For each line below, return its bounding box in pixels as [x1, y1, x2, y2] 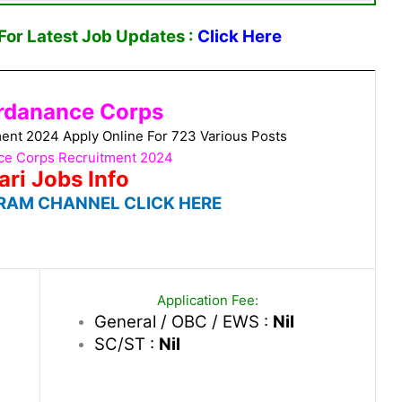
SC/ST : [94, 333, 159, 354]
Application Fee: [157, 291, 258, 309]
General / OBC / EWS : [94, 310, 273, 332]
